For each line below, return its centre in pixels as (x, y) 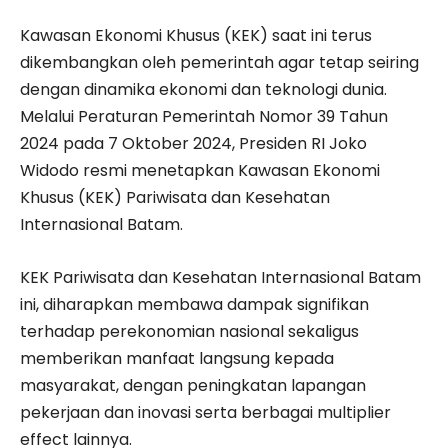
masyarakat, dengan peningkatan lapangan (193, 386)
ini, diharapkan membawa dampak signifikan (194, 305)
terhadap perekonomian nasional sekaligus (189, 332)
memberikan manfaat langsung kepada (177, 359)
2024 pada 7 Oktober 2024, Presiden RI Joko (193, 144)
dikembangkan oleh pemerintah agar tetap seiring (219, 63)
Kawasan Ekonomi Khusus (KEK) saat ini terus (196, 36)
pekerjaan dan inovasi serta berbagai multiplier (205, 413)
